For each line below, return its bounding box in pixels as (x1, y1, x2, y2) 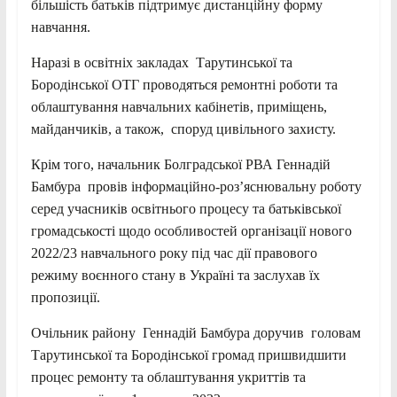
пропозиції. (30, 289, 100, 305)
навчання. (30, 19, 90, 35)
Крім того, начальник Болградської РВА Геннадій (30, 156, 331, 172)
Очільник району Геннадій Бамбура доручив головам (30, 324, 361, 340)
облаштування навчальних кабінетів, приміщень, (30, 98, 327, 114)
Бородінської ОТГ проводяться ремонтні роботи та (30, 76, 338, 92)
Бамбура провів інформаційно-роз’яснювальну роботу (30, 178, 362, 194)
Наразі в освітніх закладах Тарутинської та (30, 54, 292, 70)
